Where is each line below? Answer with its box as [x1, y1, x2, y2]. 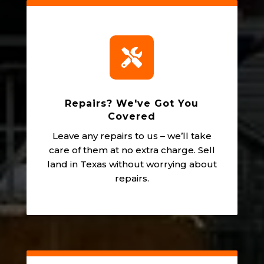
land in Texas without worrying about [47, 158, 217, 170]
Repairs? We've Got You [65, 97, 199, 109]
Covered [108, 110, 156, 122]
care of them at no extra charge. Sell [48, 144, 215, 156]
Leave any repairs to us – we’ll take [52, 130, 212, 141]
